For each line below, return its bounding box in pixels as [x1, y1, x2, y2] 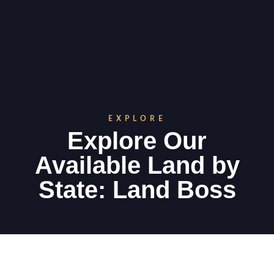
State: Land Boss [38, 176, 236, 203]
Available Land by [34, 152, 240, 179]
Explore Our [67, 127, 207, 154]
